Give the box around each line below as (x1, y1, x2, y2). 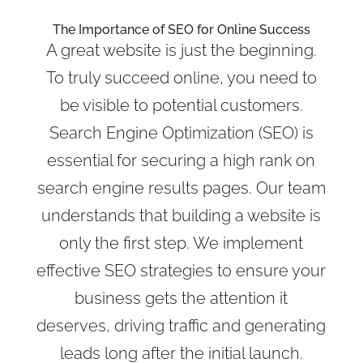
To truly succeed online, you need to (45, 68, 317, 88)
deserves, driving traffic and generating (36, 316, 327, 336)
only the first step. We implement (59, 233, 304, 254)
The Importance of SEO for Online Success (52, 22, 310, 38)
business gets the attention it (75, 288, 288, 309)
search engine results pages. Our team (36, 178, 326, 199)
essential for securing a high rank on (47, 151, 316, 171)
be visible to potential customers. (59, 96, 303, 116)
